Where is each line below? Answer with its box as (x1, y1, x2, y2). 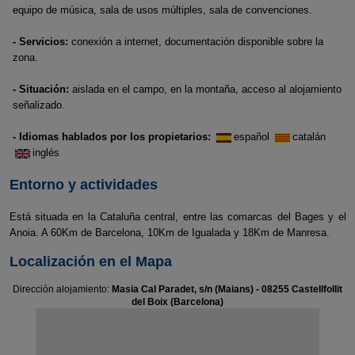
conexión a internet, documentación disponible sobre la (68, 36, 323, 48)
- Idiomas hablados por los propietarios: (13, 131, 211, 143)
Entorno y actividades (9, 177, 158, 193)
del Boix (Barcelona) (132, 296, 223, 307)
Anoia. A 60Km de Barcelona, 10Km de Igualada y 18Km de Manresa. (9, 227, 330, 239)
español (234, 131, 273, 143)
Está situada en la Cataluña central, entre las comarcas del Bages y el (9, 211, 346, 223)
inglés (32, 147, 59, 158)
